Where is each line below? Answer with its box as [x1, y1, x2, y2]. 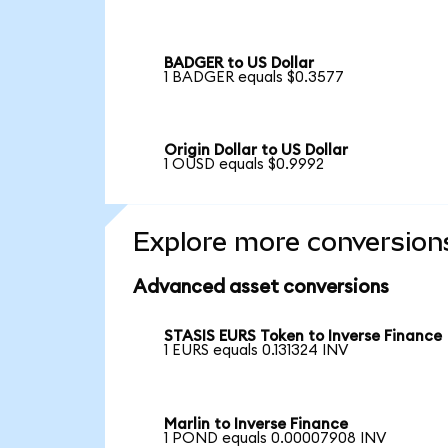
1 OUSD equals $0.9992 [164, 157, 325, 173]
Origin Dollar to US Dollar [164, 143, 349, 159]
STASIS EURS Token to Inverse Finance [164, 329, 443, 345]
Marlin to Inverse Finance [164, 416, 349, 432]
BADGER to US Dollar [164, 55, 315, 71]
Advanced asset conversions [132, 278, 389, 298]
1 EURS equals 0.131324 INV [164, 343, 349, 359]
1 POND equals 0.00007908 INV [164, 430, 387, 446]
